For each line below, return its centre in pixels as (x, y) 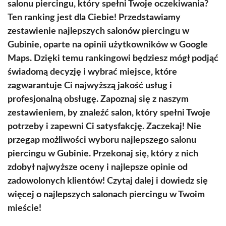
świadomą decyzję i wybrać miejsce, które (92, 72)
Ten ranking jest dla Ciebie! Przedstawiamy (94, 18)
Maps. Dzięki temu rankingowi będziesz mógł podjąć (113, 59)
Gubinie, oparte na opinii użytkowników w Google (108, 45)
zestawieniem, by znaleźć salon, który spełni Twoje (109, 113)
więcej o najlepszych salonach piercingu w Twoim (106, 195)
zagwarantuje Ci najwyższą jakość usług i (90, 86)
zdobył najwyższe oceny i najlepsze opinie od (98, 167)
